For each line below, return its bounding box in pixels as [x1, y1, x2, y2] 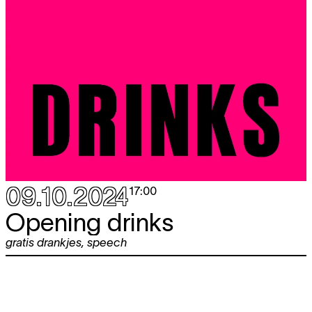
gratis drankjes [6, 235, 81, 249]
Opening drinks [6, 208, 173, 236]
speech [87, 235, 127, 249]
